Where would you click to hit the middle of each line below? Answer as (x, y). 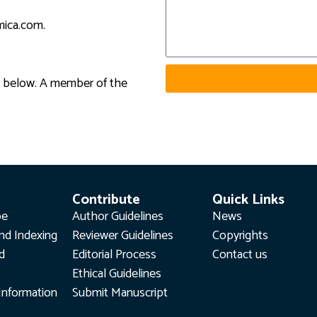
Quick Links (249, 200)
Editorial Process (114, 255)
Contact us (240, 255)
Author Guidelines (117, 217)
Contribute (106, 200)
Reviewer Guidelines (122, 236)
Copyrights (241, 236)
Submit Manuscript (120, 293)
